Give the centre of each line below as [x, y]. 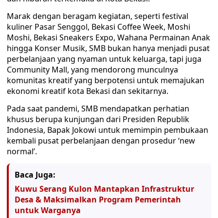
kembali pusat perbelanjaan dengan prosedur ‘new [101, 141]
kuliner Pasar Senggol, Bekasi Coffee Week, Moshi [99, 27]
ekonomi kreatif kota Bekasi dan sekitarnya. [88, 91]
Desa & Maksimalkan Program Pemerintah [98, 200]
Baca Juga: [35, 175]
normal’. [22, 151]
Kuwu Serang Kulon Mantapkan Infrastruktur [104, 189]
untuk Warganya [48, 210]
